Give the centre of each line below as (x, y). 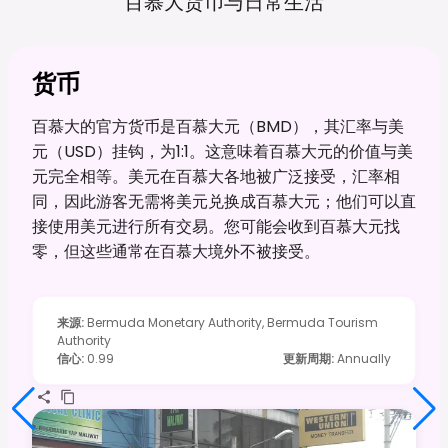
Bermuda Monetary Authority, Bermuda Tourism (232, 322)
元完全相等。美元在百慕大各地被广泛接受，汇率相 (216, 176)
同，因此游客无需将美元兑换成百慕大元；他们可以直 (224, 201)
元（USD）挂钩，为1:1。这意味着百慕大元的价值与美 (222, 151)
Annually (364, 358)
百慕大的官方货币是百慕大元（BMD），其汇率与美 (218, 126)
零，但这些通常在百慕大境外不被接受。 (176, 251)
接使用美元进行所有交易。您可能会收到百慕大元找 (216, 226)
